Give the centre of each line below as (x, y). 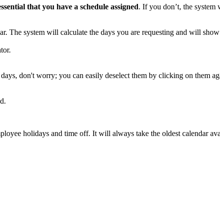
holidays (36, 134)
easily (94, 76)
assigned (124, 7)
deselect (117, 76)
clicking (171, 76)
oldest (171, 134)
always (123, 134)
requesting (158, 32)
